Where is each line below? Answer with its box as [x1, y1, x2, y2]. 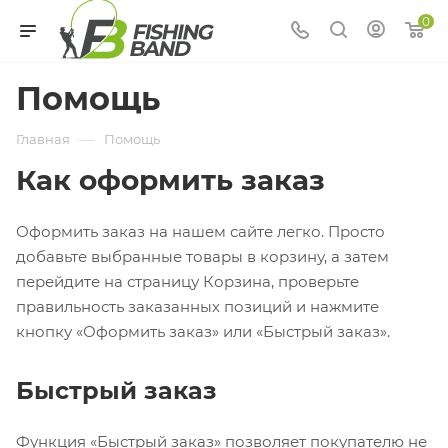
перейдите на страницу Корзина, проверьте [16, 272, 359, 291]
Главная [16, 131, 70, 147]
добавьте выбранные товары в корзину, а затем [16, 247, 389, 266]
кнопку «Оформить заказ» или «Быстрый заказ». [16, 322, 390, 341]
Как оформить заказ [16, 163, 325, 197]
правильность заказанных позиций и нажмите [16, 297, 379, 316]
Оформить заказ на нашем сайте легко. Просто [16, 222, 385, 241]
